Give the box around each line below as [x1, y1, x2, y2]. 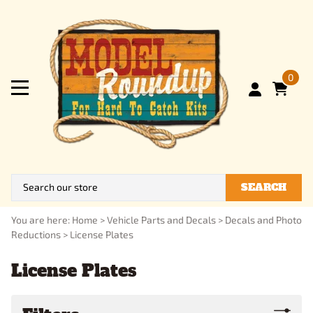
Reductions [11, 228, 61, 240]
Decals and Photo [225, 213, 302, 226]
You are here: [11, 213, 72, 226]
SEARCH [241, 180, 286, 194]
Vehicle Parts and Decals [107, 213, 216, 226]
